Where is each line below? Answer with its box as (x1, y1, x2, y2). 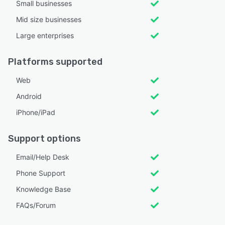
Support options (8, 133, 81, 144)
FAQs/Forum (16, 200, 56, 209)
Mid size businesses (16, 15, 81, 24)
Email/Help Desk (16, 152, 69, 161)
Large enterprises (16, 31, 74, 40)
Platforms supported (8, 56, 102, 67)
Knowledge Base (16, 184, 71, 193)
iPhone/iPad (16, 107, 55, 117)
